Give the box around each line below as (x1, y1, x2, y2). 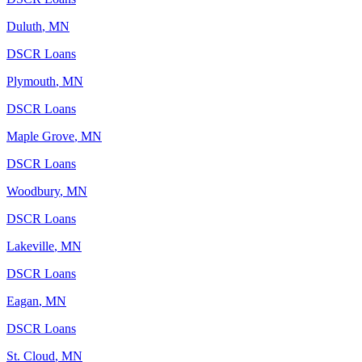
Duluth (6, 19, 42, 33)
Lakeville (6, 238, 54, 253)
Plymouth (6, 74, 56, 88)
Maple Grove (6, 128, 74, 143)
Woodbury (6, 183, 60, 198)
